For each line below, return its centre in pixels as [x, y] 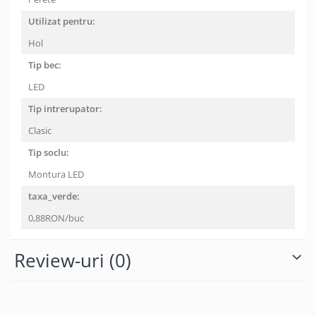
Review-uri [62, 261]
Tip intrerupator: [65, 109]
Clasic [41, 131]
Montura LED [57, 175]
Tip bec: [45, 65]
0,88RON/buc [57, 218]
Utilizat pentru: [62, 22]
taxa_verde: [54, 196]
